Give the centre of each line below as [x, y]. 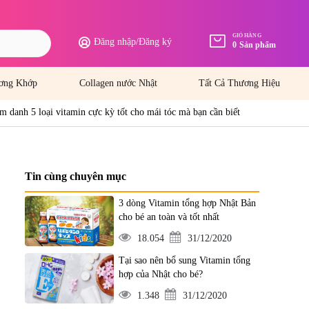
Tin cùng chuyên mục [76, 176]
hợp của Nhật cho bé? [160, 274]
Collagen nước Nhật [118, 83]
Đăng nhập [115, 42]
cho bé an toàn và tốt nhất [169, 217]
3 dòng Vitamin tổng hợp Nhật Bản [187, 203]
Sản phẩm [258, 45]
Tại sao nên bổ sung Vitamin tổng [184, 260]
